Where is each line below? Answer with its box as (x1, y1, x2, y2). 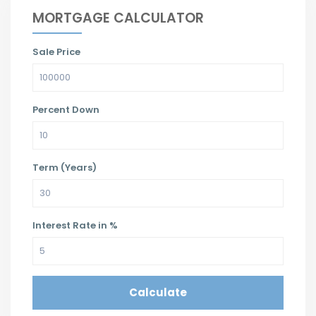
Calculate (129, 284, 187, 300)
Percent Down (32, 102, 99, 116)
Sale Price (32, 44, 80, 59)
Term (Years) (32, 160, 97, 174)
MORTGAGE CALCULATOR (32, 8, 204, 28)
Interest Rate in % (32, 218, 118, 232)
